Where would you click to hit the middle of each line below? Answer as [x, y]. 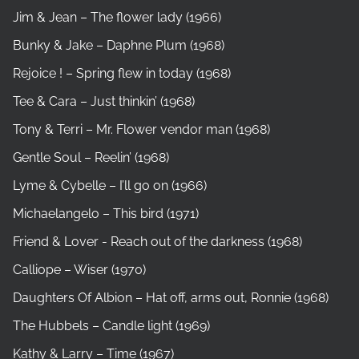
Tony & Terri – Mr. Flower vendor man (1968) [141, 129]
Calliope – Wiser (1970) [79, 269]
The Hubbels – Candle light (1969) [111, 325]
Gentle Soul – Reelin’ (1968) [91, 157]
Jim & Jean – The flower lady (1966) [117, 17]
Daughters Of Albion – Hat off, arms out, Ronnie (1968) [171, 297]
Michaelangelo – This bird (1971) [106, 213]
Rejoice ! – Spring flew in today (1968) [122, 73]
